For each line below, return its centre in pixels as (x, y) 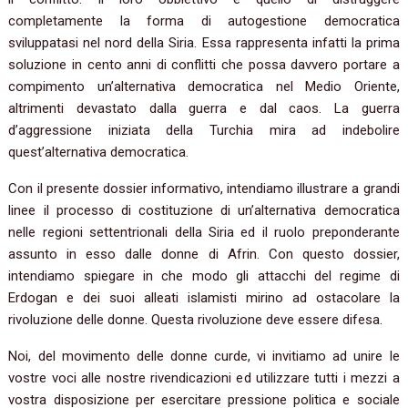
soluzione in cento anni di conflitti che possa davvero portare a (204, 65)
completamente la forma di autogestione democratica (204, 21)
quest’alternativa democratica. (99, 153)
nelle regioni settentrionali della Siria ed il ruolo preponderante (204, 233)
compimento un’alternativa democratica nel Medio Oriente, (204, 87)
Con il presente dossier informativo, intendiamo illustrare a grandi (204, 189)
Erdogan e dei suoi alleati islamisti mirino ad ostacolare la (204, 298)
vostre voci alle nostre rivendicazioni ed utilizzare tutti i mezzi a (204, 378)
